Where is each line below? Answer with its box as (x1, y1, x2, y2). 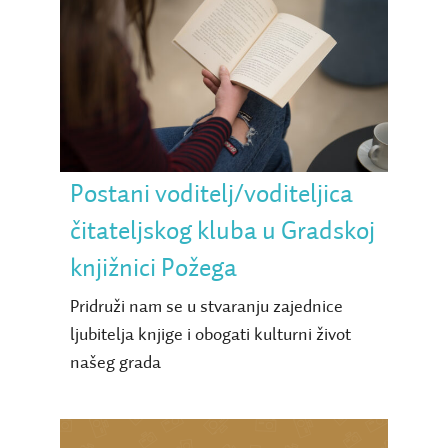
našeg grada (69, 353, 161, 372)
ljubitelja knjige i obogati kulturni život (69, 325, 351, 344)
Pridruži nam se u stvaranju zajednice (69, 297, 343, 316)
